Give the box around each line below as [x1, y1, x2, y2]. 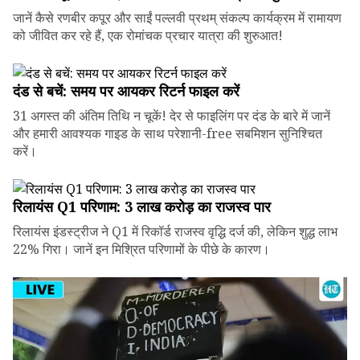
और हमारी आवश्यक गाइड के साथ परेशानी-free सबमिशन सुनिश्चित [13, 124, 322, 142]
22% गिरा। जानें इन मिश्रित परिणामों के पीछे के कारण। [13, 239, 270, 258]
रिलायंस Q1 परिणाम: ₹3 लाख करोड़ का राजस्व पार [13, 196, 271, 216]
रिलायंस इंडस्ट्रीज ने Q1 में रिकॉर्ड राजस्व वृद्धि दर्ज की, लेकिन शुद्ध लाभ [13, 222, 337, 240]
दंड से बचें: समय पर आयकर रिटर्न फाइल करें [13, 80, 239, 100]
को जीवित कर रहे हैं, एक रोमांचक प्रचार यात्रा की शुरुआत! [13, 26, 283, 44]
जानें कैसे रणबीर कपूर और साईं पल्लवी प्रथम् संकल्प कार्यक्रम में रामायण [13, 8, 342, 27]
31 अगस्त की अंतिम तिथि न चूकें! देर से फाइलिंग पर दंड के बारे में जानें [13, 106, 330, 125]
